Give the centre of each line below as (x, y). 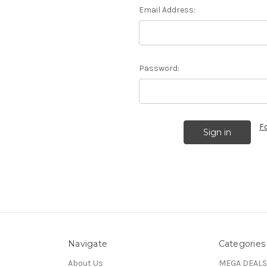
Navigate (88, 243)
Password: (159, 68)
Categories (242, 243)
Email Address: (167, 10)
